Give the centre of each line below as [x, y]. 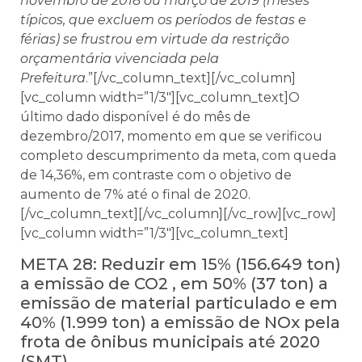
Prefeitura [53, 78]
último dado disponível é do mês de [135, 116]
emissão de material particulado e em [179, 303]
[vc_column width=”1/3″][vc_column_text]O [160, 97]
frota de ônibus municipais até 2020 [170, 341]
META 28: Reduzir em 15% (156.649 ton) [181, 264]
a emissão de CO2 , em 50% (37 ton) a [174, 283]
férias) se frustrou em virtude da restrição [155, 39]
